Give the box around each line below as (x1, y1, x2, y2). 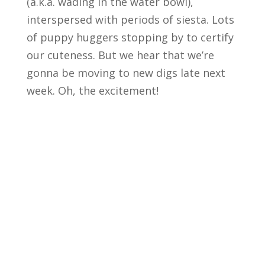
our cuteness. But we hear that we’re (26, 47, 214, 62)
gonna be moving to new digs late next (26, 65, 225, 80)
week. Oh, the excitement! (26, 83, 159, 98)
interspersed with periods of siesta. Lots (26, 12, 234, 27)
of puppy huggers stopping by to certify (26, 30, 234, 44)
